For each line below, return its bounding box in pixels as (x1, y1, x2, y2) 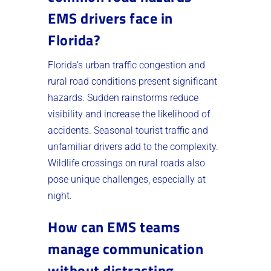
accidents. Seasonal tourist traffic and (48, 124, 208, 136)
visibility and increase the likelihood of (48, 108, 210, 120)
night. (48, 189, 72, 201)
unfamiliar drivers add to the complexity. (48, 140, 218, 152)
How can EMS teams (48, 215, 180, 238)
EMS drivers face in (48, 7, 173, 29)
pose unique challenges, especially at (48, 173, 206, 185)
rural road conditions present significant (48, 75, 217, 87)
